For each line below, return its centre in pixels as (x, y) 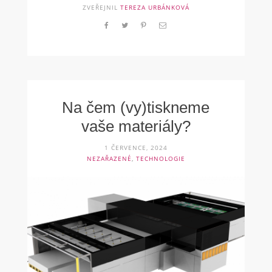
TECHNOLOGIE (160, 159)
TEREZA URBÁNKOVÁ (155, 8)
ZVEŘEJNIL (101, 8)
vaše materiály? (136, 127)
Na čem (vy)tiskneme (136, 108)
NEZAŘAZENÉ (109, 159)
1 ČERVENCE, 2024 (136, 148)
